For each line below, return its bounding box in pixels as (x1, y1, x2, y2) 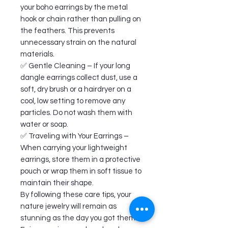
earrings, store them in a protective (20, 155, 140, 163)
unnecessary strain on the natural (20, 38, 136, 46)
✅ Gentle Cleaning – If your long (20, 62, 130, 70)
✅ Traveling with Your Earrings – (20, 132, 129, 140)
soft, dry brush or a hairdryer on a (20, 85, 131, 93)
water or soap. (20, 120, 68, 128)
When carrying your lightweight (20, 144, 127, 152)
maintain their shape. (20, 179, 94, 187)
